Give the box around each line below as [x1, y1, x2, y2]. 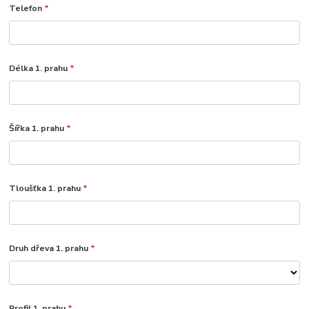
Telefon [9, 3, 45, 14]
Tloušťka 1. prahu [9, 183, 83, 195]
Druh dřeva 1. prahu [9, 243, 91, 255]
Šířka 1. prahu [9, 123, 67, 134]
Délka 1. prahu [9, 63, 70, 74]
